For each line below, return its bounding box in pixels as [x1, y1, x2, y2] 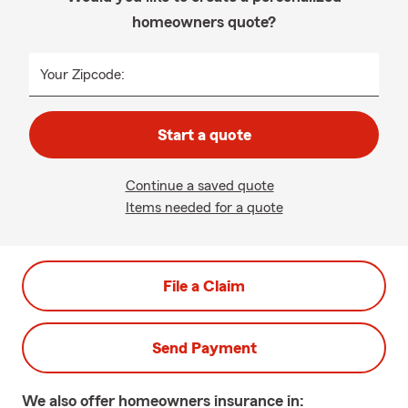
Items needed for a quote [125, 200, 283, 215]
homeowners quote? [132, 14, 276, 30]
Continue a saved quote [125, 178, 274, 193]
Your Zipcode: [40, 67, 125, 82]
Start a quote [157, 127, 251, 143]
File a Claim [163, 278, 245, 294]
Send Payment [151, 340, 257, 356]
